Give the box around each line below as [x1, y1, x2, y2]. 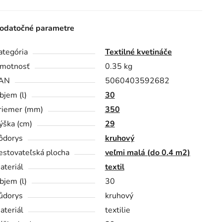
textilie [105, 205, 130, 216]
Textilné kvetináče [105, 47, 172, 58]
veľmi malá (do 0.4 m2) [105, 147, 190, 159]
